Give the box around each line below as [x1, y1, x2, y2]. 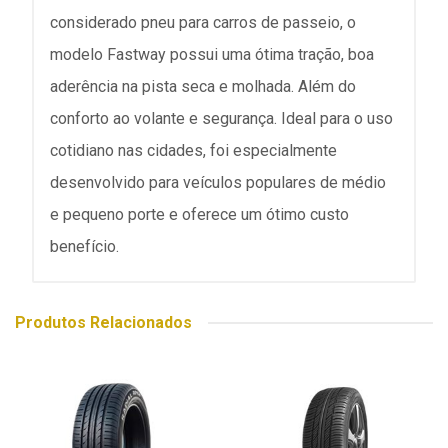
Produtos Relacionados [15, 313, 192, 332]
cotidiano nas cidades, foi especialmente [50, 141, 337, 160]
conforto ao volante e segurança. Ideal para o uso [50, 109, 393, 128]
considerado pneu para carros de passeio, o [50, 13, 356, 32]
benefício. [50, 237, 119, 256]
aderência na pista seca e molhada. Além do [50, 77, 356, 96]
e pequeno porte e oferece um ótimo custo [50, 205, 349, 224]
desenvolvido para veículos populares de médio [50, 173, 386, 192]
